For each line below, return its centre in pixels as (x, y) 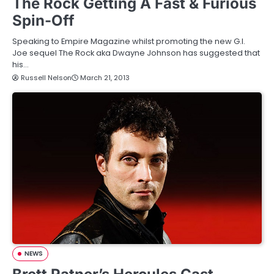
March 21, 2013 (105, 77)
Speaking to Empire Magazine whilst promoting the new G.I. (129, 41)
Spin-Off (43, 20)
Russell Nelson (46, 77)
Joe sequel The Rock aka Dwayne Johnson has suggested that (136, 53)
